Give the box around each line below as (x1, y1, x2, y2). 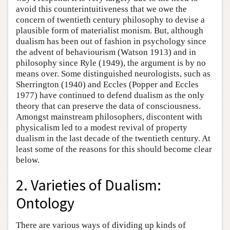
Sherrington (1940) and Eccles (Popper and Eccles (16, 79, 199, 89)
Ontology (16, 193, 74, 213)
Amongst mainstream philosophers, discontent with (16, 111, 202, 122)
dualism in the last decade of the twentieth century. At (16, 133, 210, 143)
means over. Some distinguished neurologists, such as (16, 68, 210, 79)
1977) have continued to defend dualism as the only (16, 90, 204, 100)
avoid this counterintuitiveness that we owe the (16, 4, 187, 14)
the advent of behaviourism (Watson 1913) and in (16, 47, 196, 57)
